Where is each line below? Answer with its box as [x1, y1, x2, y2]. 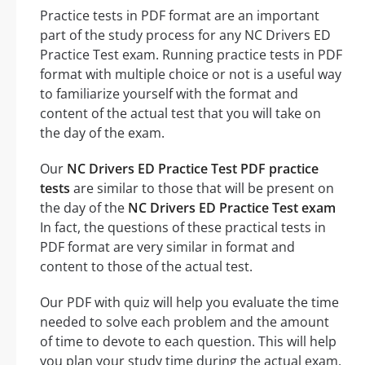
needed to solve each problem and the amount [40, 312, 329, 331]
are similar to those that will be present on [70, 178, 334, 197]
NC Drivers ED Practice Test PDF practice [67, 159, 319, 178]
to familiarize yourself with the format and [40, 84, 298, 103]
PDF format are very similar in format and [40, 237, 295, 256]
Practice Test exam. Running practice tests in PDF [40, 45, 342, 64]
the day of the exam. [40, 123, 165, 142]
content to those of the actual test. [40, 257, 253, 275]
